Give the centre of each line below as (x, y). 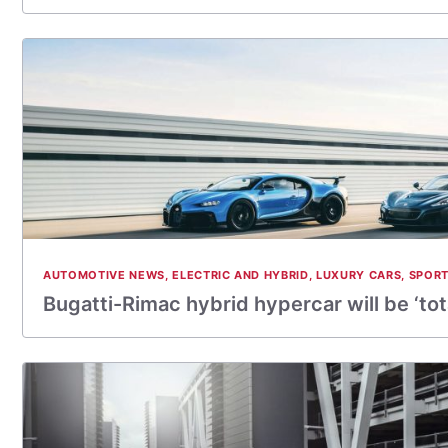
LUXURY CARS (359, 275)
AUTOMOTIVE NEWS (104, 275)
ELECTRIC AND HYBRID (240, 275)
